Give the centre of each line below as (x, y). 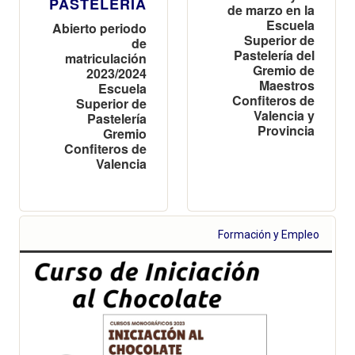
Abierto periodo (99, 28)
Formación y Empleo (269, 234)
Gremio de (284, 70)
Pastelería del (274, 55)
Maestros (287, 85)
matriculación (106, 58)
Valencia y (284, 115)
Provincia (286, 130)
